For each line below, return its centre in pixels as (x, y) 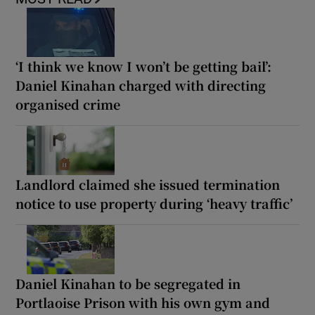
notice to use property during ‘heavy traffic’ (154, 204)
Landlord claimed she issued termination (148, 185)
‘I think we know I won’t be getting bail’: (144, 66)
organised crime (68, 104)
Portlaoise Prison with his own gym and (143, 303)
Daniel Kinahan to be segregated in (128, 284)
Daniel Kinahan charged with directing (141, 85)
